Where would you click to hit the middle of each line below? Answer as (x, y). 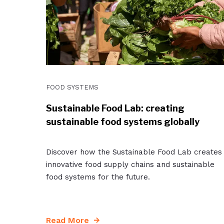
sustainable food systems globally (123, 121)
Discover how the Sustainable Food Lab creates (134, 152)
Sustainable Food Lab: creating (115, 108)
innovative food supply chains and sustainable (130, 164)
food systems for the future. (98, 177)
